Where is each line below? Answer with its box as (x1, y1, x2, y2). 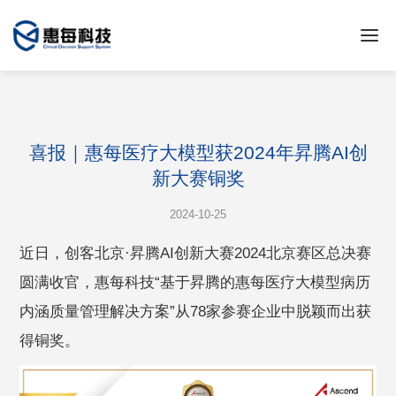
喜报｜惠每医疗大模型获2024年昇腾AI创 (28, 142, 368, 163)
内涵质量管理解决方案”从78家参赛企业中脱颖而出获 (19, 303, 372, 320)
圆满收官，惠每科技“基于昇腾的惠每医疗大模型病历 (19, 274, 371, 291)
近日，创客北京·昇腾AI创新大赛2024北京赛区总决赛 (19, 245, 372, 262)
